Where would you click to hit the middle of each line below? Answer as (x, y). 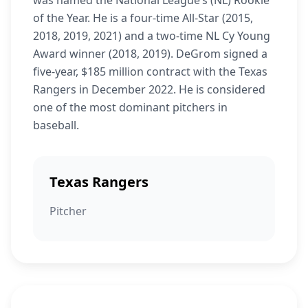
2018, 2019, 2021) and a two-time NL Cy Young (152, 36)
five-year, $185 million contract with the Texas (150, 71)
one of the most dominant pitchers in (130, 107)
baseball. (56, 125)
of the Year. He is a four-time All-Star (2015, (143, 18)
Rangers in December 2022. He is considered (149, 89)
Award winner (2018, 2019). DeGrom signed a (150, 54)
